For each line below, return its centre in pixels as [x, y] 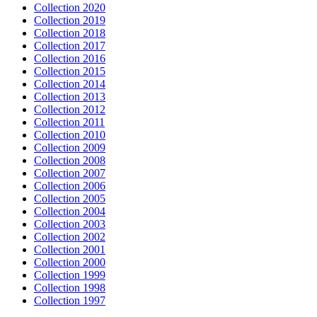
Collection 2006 [70, 185]
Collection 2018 [70, 33]
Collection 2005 [70, 198]
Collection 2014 [70, 83]
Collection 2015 [70, 71]
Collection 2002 [70, 236]
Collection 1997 [70, 300]
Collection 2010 [70, 134]
